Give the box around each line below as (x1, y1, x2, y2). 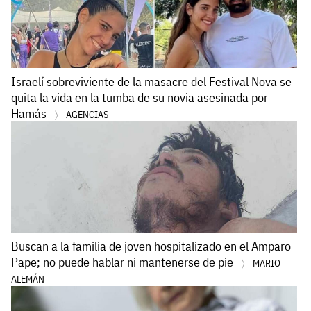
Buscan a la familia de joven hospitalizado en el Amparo (11, 237, 291, 254)
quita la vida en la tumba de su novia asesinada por (11, 89, 268, 106)
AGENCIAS (66, 108, 108, 121)
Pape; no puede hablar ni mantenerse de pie (11, 253, 236, 270)
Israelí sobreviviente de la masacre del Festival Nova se (11, 73, 292, 90)
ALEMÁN (11, 272, 44, 285)
